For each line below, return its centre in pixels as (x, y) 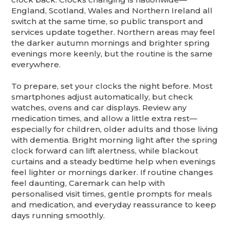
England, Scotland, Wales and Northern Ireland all (112, 11)
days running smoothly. (58, 216)
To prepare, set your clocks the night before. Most (112, 86)
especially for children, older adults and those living (115, 129)
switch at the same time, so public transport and (108, 22)
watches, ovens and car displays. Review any (99, 108)
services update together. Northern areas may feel (113, 32)
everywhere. (36, 65)
